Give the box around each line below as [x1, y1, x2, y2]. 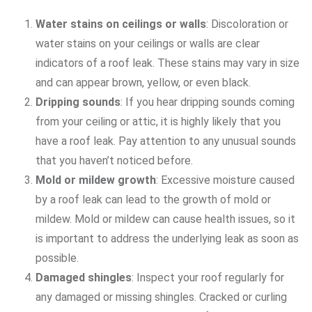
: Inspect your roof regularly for [132, 270, 284, 284]
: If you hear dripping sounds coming [120, 95, 295, 109]
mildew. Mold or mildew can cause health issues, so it [36, 212, 295, 226]
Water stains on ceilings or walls [36, 17, 206, 31]
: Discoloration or [206, 17, 288, 31]
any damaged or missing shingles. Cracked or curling [36, 290, 287, 304]
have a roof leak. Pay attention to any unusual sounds [36, 134, 296, 148]
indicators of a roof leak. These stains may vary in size [36, 56, 299, 70]
